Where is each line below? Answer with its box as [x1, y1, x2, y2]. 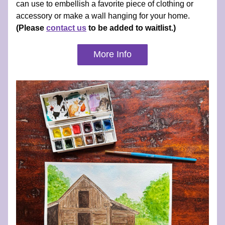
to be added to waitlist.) [86, 24, 176, 32]
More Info [93, 49, 132, 59]
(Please [16, 24, 46, 32]
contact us [46, 24, 86, 32]
